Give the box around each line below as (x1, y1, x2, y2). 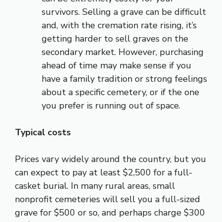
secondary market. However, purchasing (42, 46, 204, 58)
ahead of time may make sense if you (42, 59, 191, 71)
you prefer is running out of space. (42, 99, 180, 111)
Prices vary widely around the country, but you (15, 153, 206, 165)
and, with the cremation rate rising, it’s (42, 19, 197, 31)
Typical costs (15, 126, 71, 138)
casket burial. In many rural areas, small (15, 179, 175, 192)
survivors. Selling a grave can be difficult (42, 5, 206, 18)
